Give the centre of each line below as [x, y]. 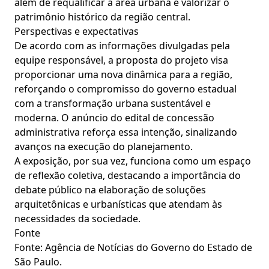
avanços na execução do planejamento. [104, 147]
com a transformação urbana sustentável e [113, 103]
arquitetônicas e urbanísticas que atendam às [118, 204]
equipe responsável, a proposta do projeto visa [121, 60]
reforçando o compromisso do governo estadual [125, 89]
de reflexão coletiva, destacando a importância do [128, 175]
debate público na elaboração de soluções [110, 190]
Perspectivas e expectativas [77, 31]
